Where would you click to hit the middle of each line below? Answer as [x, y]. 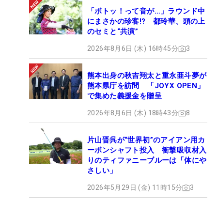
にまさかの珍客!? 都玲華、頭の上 [146, 22]
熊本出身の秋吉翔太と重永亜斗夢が [147, 76]
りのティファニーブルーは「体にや [147, 161]
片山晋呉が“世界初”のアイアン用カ [146, 140]
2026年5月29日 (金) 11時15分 [135, 188]
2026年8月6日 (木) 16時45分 [133, 49]
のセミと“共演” [113, 32]
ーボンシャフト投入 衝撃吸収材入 [147, 150]
